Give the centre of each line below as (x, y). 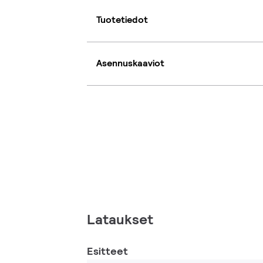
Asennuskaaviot (130, 63)
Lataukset (120, 219)
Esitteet (107, 251)
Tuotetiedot (122, 20)
